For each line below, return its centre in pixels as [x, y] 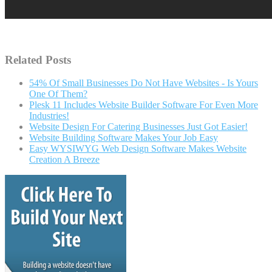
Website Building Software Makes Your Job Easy [124, 138]
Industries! [49, 116]
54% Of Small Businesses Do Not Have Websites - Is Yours [144, 83]
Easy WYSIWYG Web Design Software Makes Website [138, 149]
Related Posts [38, 59]
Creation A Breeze [64, 160]
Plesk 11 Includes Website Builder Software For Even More [144, 105]
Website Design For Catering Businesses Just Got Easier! [138, 127]
